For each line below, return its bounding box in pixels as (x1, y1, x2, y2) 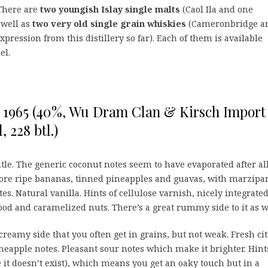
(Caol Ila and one (180, 4, 253, 16)
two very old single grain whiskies (32, 18, 186, 30)
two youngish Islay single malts (40, 4, 180, 16)
